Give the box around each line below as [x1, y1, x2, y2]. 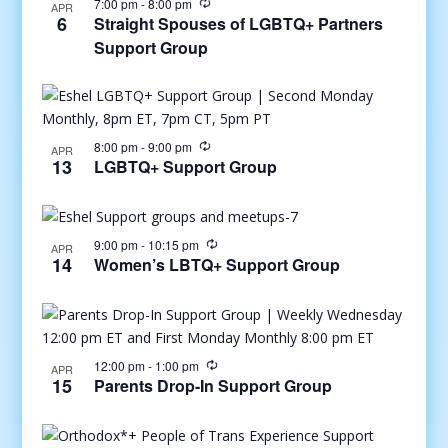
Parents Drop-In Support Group [93, 374, 332, 397]
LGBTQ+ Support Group [93, 155, 277, 178]
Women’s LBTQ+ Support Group [93, 253, 340, 276]
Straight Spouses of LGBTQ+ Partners [93, 12, 383, 35]
